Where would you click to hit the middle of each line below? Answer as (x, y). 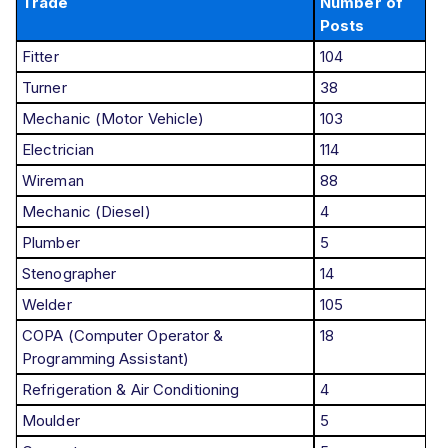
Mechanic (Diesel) (86, 211)
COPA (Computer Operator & (123, 335)
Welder (47, 304)
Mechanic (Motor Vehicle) (113, 118)
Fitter (40, 56)
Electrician (58, 149)
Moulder (51, 420)
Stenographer (69, 273)
